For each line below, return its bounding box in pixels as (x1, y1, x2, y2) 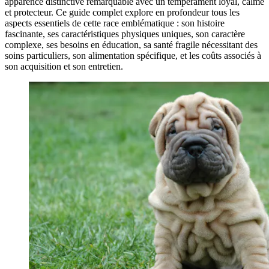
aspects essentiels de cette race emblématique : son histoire (5, 17, 225, 28)
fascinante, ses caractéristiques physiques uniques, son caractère (5, 28, 245, 39)
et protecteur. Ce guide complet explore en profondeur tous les (5, 7, 240, 17)
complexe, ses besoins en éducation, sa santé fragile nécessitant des (5, 39, 258, 50)
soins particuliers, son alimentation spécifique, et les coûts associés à (5, 50, 261, 61)
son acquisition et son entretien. (5, 61, 123, 71)
